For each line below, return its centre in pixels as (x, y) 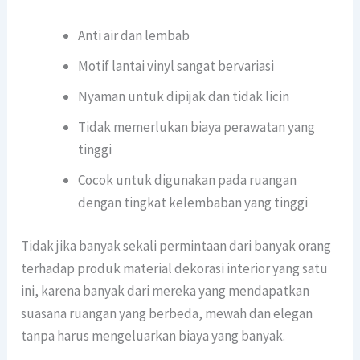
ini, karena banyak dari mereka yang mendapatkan (166, 290)
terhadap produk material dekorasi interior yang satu (175, 268)
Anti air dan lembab (134, 36)
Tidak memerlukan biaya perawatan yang (197, 127)
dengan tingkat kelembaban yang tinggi (193, 203)
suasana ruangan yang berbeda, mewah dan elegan (167, 313)
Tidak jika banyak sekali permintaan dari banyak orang (176, 245)
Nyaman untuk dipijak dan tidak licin (184, 97)
